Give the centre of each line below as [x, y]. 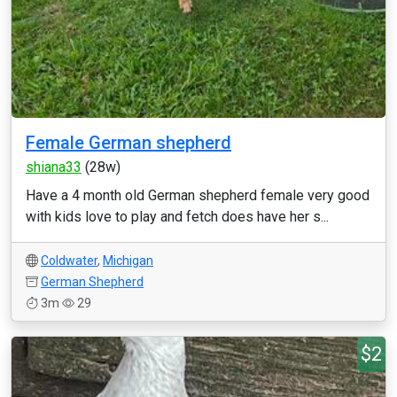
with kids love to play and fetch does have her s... [177, 217]
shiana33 [54, 167]
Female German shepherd [128, 143]
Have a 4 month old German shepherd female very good [198, 195]
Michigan [128, 261]
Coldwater [69, 261]
